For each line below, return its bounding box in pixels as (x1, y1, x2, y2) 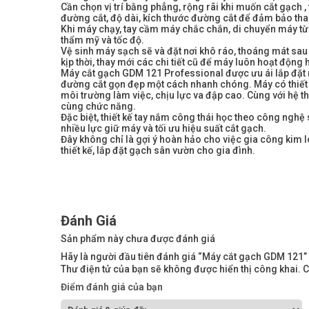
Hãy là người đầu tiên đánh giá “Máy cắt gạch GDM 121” (61, 251, 307, 263)
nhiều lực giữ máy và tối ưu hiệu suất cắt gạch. (61, 123, 266, 134)
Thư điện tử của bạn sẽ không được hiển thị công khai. (61, 263, 301, 275)
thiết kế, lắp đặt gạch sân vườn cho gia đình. (61, 145, 255, 157)
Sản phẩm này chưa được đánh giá (61, 233, 215, 245)
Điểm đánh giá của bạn (61, 281, 163, 293)
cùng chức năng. (61, 101, 136, 112)
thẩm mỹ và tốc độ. (61, 34, 144, 46)
